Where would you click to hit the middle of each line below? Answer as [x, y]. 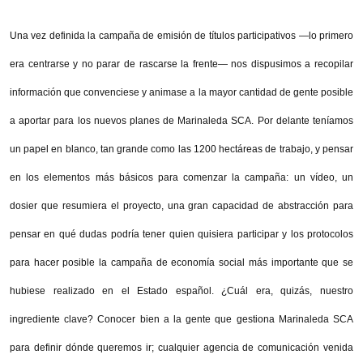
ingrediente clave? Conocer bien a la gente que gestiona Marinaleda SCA [181, 319]
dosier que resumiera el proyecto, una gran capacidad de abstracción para [181, 205]
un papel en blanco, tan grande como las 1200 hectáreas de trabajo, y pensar [181, 149]
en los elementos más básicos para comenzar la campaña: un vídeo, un [181, 177]
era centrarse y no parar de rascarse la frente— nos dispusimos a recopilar [181, 64]
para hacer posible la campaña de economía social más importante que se [181, 262]
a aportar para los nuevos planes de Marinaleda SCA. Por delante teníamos [181, 120]
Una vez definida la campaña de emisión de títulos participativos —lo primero [181, 35]
